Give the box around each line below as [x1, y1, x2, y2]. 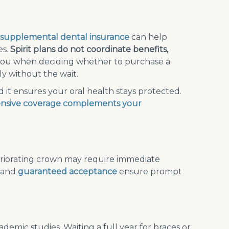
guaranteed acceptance [18, 167, 117, 176]
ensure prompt [117, 167, 182, 176]
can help [129, 32, 167, 42]
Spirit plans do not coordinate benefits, [10, 44, 168, 54]
